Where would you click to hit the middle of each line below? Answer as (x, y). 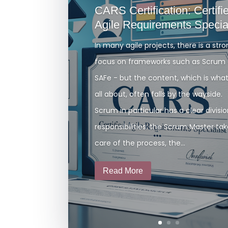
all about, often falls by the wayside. (158, 94)
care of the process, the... (140, 143)
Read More (123, 171)
